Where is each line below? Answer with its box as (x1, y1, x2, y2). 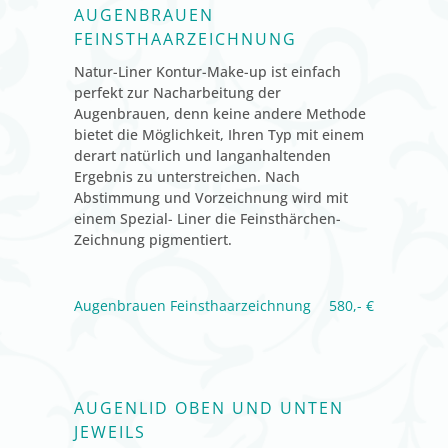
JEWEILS (74, 420, 146, 443)
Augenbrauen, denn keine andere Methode (74, 103, 366, 123)
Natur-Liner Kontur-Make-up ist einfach (74, 61, 341, 81)
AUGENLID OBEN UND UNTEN (74, 396, 344, 419)
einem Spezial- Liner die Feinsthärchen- (74, 208, 341, 228)
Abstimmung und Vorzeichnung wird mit (74, 187, 348, 207)
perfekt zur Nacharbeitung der (74, 82, 281, 102)
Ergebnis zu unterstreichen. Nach (74, 166, 300, 186)
